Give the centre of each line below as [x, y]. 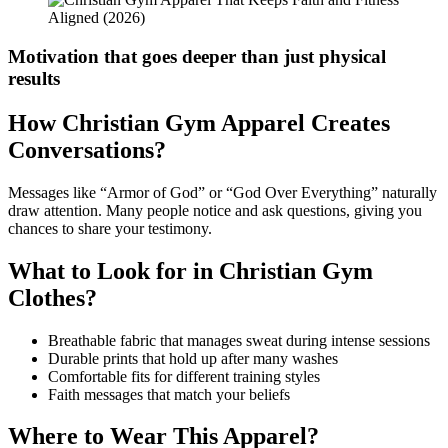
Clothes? [52, 297]
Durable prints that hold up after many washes [193, 358]
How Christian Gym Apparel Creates [199, 122]
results [34, 78]
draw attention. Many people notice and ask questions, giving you [215, 210]
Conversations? [87, 149]
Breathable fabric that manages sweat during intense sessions [239, 340]
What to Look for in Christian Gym [190, 270]
